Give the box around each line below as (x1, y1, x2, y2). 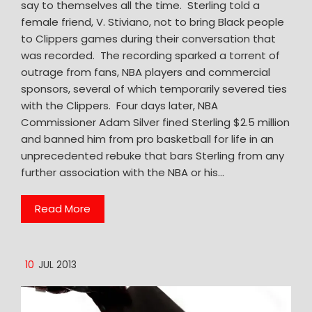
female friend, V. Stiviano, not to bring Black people (21, 14, 284, 29)
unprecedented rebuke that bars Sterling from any (21, 148, 284, 163)
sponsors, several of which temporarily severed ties (21, 81, 287, 96)
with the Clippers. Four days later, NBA (21, 97, 218, 113)
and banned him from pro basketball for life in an (21, 131, 274, 146)
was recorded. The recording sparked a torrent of (21, 47, 280, 63)
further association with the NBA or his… (21, 164, 224, 180)
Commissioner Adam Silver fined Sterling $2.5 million (21, 114, 290, 130)
